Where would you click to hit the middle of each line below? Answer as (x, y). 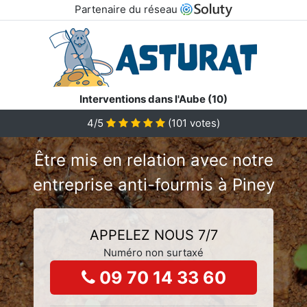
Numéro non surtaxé (153, 252)
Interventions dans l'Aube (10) (153, 99)
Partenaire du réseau (127, 9)
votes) (204, 123)
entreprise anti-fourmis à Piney (153, 184)
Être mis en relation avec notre (153, 160)
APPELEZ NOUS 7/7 (153, 235)
